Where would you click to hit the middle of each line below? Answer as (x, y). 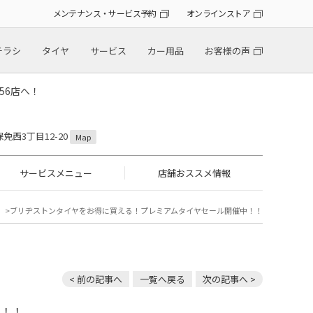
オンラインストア (218, 13)
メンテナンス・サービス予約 (104, 13)
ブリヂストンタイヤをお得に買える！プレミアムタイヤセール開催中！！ (136, 211)
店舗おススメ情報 (194, 173)
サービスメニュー (56, 173)
